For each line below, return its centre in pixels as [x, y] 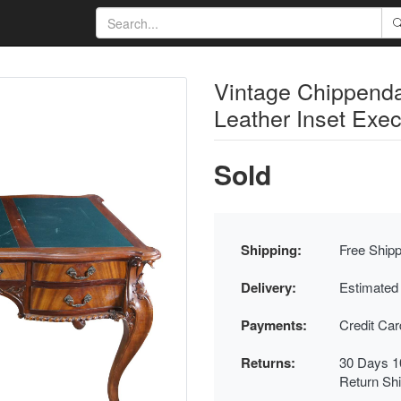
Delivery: [269, 287]
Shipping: [271, 250]
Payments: [274, 325]
